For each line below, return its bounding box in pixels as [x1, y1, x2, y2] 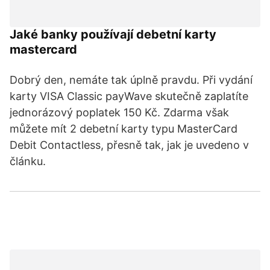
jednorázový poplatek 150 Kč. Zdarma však [10, 106, 229, 119]
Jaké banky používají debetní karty [10, 27, 216, 42]
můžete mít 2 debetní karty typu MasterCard [10, 122, 237, 135]
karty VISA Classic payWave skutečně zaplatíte [10, 90, 248, 102]
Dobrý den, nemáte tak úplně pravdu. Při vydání [10, 74, 253, 86]
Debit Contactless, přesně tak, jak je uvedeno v [10, 139, 249, 151]
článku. [10, 155, 46, 168]
